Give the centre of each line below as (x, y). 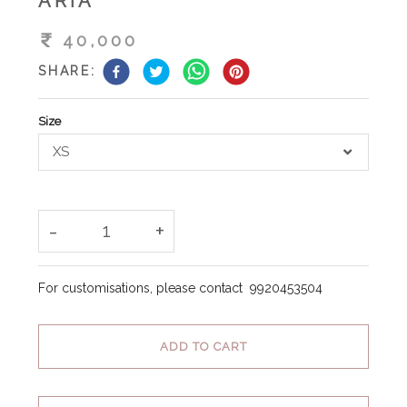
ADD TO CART (203, 346)
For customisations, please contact (144, 288)
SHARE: (67, 71)
